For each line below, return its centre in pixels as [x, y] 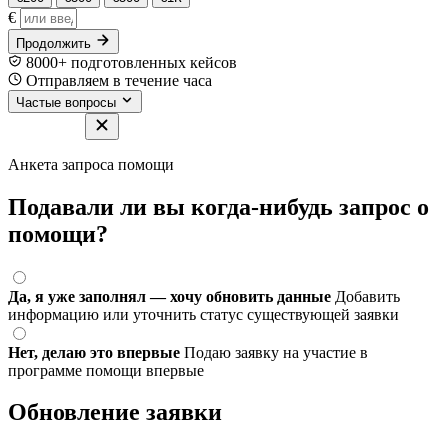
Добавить [367, 296]
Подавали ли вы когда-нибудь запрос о [218, 206]
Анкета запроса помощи [91, 164]
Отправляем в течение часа [117, 80]
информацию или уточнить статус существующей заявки [203, 314]
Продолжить [55, 43]
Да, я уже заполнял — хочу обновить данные [169, 296]
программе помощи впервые [106, 370]
